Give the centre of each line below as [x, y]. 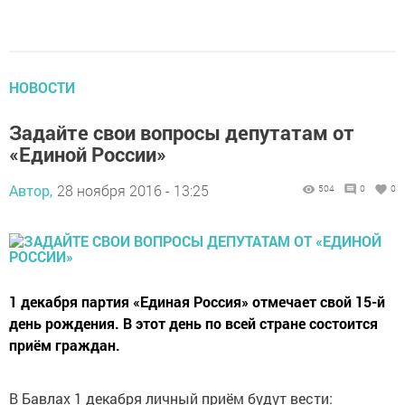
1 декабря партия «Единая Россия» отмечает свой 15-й [197, 302]
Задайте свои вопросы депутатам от [182, 133]
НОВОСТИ [42, 88]
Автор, [31, 191]
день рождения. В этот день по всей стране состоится [193, 324]
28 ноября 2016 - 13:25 [133, 191]
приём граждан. [65, 345]
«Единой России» [88, 155]
